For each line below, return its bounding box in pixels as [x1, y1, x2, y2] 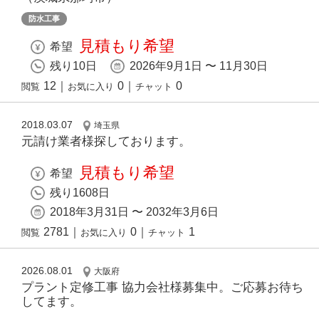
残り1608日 [50, 187, 110, 199]
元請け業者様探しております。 [21, 135, 191, 149]
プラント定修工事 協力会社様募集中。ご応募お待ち [21, 281, 303, 295]
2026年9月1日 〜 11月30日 [130, 60, 268, 73]
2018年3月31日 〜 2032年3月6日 [50, 206, 219, 219]
